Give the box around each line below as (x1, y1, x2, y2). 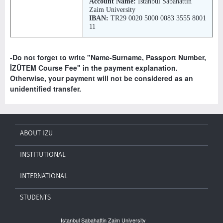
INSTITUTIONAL (20, 150, 66, 159)
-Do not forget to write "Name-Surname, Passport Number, (10, 52, 206, 62)
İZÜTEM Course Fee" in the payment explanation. (10, 62, 178, 73)
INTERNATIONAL (20, 171, 68, 180)
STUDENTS (20, 193, 51, 202)
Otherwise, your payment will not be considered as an (10, 73, 193, 83)
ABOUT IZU (20, 128, 53, 137)
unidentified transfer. (10, 83, 81, 94)
